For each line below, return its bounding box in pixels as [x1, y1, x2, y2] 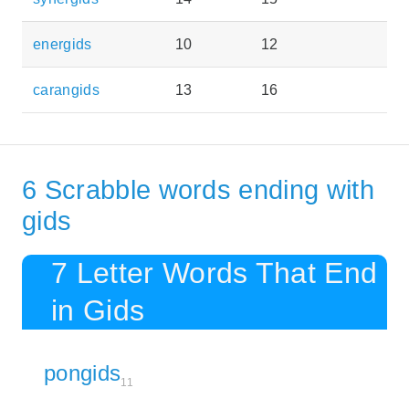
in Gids [51, 293, 145, 327]
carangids [33, 82, 100, 99]
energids [33, 37, 92, 53]
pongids [44, 360, 121, 385]
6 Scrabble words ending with [22, 174, 374, 204]
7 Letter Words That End [51, 256, 378, 289]
